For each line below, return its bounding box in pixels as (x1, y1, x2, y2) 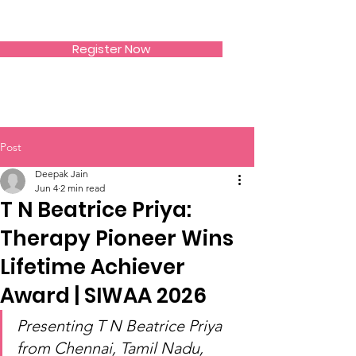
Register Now (72, 41, 150, 57)
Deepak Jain (35, 168, 88, 180)
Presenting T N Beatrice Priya (17, 316, 226, 335)
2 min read (60, 182, 105, 194)
